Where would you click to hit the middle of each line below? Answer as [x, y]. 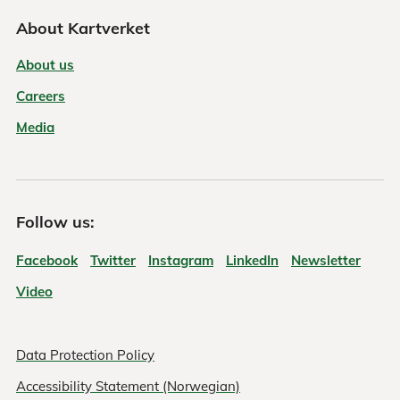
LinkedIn [252, 260]
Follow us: [55, 221]
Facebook [47, 260]
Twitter [113, 260]
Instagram [181, 260]
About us [45, 64]
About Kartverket [83, 28]
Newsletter [326, 260]
